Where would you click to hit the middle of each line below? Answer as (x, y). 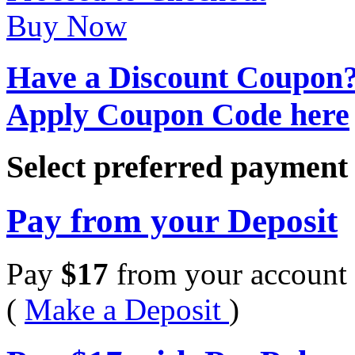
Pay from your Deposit (172, 220)
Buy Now (67, 26)
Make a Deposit (127, 309)
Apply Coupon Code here (178, 115)
